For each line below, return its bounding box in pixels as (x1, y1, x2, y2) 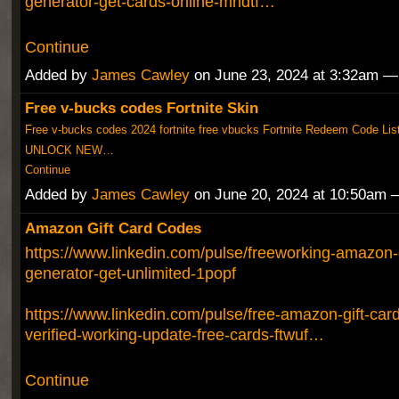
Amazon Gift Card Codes (24, 218, 201, 237)
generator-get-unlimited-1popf (24, 263, 236, 282)
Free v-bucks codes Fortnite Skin (24, 99, 258, 118)
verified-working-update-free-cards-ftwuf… (24, 324, 324, 344)
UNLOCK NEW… (24, 142, 114, 157)
